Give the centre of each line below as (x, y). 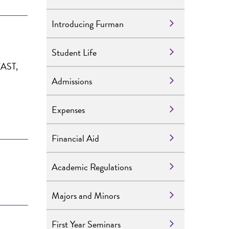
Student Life (74, 52)
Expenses (68, 109)
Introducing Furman (88, 24)
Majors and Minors (86, 195)
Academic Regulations (92, 167)
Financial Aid (75, 138)
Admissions (72, 81)
